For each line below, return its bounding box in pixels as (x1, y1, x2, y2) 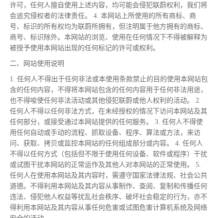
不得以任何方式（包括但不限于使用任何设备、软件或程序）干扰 (10, 150, 207, 158)
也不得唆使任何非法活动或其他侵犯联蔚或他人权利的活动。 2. (10, 97, 201, 104)
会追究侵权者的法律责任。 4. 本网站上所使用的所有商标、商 (10, 12, 196, 19)
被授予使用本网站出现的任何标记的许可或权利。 (10, 44, 160, 52)
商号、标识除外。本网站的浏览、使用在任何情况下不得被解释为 (10, 34, 207, 41)
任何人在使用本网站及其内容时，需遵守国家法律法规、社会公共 (10, 172, 207, 179)
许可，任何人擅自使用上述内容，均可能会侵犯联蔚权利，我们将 (10, 1, 207, 9)
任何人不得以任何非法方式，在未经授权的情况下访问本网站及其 (10, 108, 207, 115)
